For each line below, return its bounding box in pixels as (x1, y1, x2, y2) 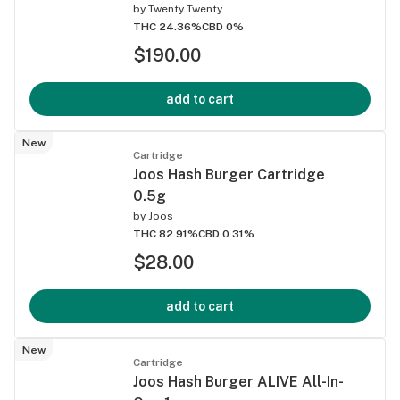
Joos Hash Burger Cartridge (133, 165, 325, 183)
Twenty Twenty (148, 2, 222, 15)
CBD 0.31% (198, 227, 254, 240)
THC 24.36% (133, 20, 202, 33)
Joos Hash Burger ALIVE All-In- (133, 372, 344, 390)
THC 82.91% (133, 227, 198, 240)
